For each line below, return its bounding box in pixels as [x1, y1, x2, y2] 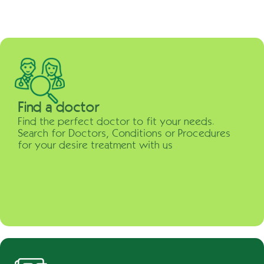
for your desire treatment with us [18, 139, 173, 151]
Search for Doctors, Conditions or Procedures [18, 127, 230, 139]
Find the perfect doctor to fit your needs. [18, 115, 214, 127]
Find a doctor [18, 100, 99, 115]
